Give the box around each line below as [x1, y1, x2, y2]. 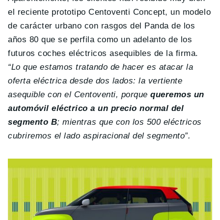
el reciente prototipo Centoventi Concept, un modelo [8, 7, 211, 17]
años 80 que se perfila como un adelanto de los [8, 35, 192, 45]
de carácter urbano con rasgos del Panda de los [8, 21, 195, 31]
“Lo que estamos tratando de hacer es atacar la [8, 62, 193, 72]
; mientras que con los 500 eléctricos [57, 117, 202, 127]
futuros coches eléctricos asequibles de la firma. [8, 49, 198, 58]
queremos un [147, 90, 204, 100]
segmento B [8, 117, 57, 127]
